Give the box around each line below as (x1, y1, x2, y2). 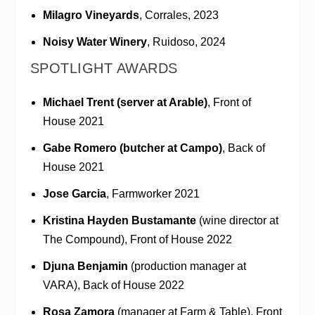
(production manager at (127, 260, 246, 273)
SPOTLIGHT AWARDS (30, 60, 178, 77)
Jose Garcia (42, 187, 106, 200)
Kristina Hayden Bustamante (42, 214, 196, 227)
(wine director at (195, 214, 278, 227)
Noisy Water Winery (42, 36, 147, 49)
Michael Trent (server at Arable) (42, 96, 207, 108)
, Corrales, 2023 (139, 8, 219, 21)
